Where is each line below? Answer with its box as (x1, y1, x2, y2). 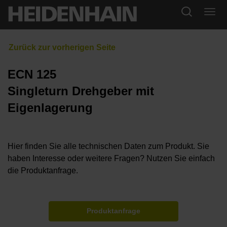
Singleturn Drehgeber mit (8, 84, 154, 98)
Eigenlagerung (8, 101, 93, 115)
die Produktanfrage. (8, 166, 78, 175)
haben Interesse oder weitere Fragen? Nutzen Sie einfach (8, 154, 215, 163)
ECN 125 (8, 67, 56, 82)
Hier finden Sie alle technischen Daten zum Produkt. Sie (8, 142, 209, 151)
